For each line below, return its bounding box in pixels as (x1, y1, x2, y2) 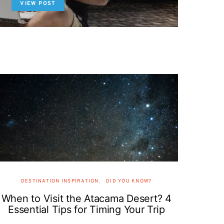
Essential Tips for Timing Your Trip (8, 203, 165, 215)
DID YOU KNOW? (106, 178, 152, 184)
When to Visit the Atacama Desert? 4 (1, 192, 171, 204)
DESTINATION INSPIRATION (20, 178, 99, 184)
